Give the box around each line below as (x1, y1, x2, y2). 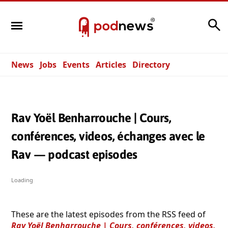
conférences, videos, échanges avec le (11, 129, 205, 143)
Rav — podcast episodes (11, 147, 137, 161)
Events (63, 59, 90, 70)
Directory (132, 59, 170, 70)
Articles (96, 59, 126, 70)
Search (179, 16, 205, 28)
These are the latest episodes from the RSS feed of (11, 208, 206, 220)
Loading (11, 176, 33, 184)
